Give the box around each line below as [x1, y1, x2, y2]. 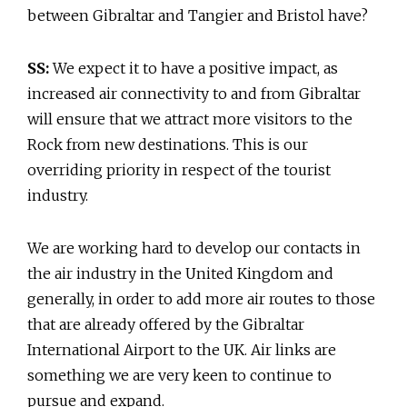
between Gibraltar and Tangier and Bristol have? [27, 6, 368, 25]
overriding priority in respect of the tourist [27, 161, 331, 180]
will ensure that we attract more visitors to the [27, 110, 352, 129]
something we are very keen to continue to [27, 366, 332, 385]
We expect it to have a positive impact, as [49, 59, 338, 78]
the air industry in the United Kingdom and [27, 264, 333, 283]
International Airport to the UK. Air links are [27, 341, 336, 360]
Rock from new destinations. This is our [27, 135, 308, 154]
